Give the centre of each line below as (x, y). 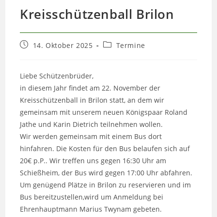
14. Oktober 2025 (63, 46)
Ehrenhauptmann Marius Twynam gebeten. (91, 209)
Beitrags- (119, 45)
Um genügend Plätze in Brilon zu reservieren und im (106, 185)
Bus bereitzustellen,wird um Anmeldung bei (92, 197)
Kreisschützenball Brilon (97, 14)
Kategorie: (121, 54)
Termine (131, 46)
